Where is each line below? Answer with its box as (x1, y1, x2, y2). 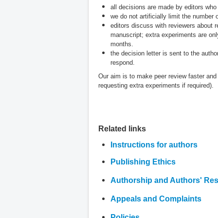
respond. (110, 58, 135, 66)
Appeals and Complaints (110, 194, 201, 203)
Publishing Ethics (110, 157, 176, 166)
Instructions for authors (110, 140, 198, 149)
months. (110, 40, 133, 48)
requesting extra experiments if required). (98, 81, 214, 89)
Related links (98, 124, 146, 133)
